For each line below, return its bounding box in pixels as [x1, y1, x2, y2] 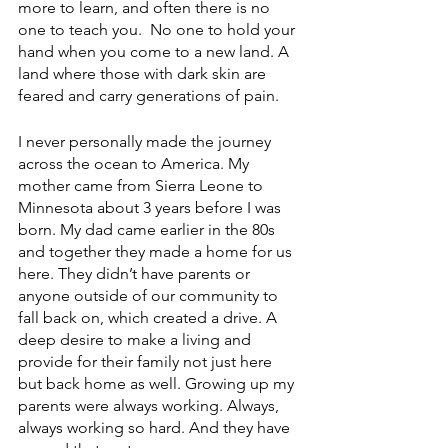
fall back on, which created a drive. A [18, 308, 281, 327]
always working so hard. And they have [18, 418, 294, 437]
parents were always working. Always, [18, 396, 283, 415]
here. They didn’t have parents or [18, 264, 254, 283]
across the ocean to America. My [18, 154, 253, 173]
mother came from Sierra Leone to [18, 176, 267, 195]
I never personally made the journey [18, 132, 275, 151]
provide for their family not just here [18, 352, 276, 371]
